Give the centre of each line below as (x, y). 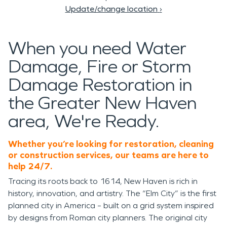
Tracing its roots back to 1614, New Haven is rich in (103, 181)
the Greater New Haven (102, 103)
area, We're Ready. (84, 121)
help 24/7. (30, 166)
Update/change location (111, 9)
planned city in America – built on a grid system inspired (111, 205)
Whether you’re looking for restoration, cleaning (111, 144)
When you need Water (97, 48)
